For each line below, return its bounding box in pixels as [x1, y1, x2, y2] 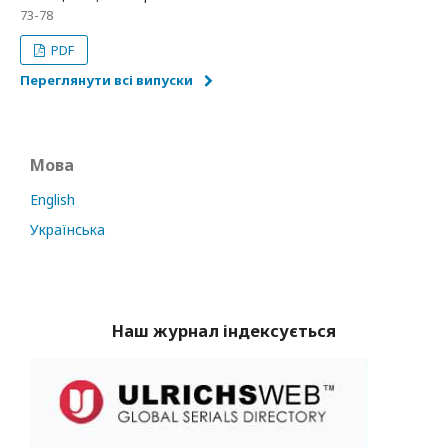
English [30, 190, 75, 209]
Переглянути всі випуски [20, 71, 193, 89]
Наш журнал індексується [112, 320, 336, 343]
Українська [30, 220, 105, 239]
